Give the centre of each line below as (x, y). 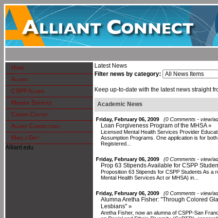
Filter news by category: (128, 74)
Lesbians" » (116, 206)
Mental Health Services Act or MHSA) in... (150, 178)
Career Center (29, 114)
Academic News (120, 104)
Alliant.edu (19, 147)
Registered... (116, 144)
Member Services (31, 103)
